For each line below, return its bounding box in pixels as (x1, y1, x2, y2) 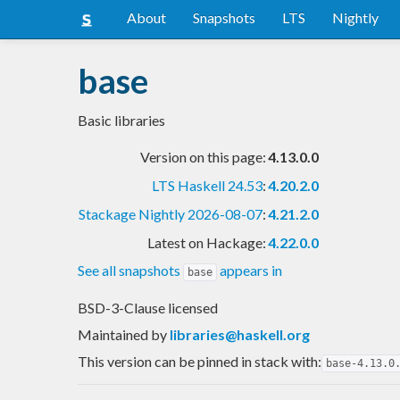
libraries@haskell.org (170, 325, 310, 343)
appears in (217, 261, 282, 279)
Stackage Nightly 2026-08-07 (79, 204, 262, 222)
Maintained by (78, 325, 170, 343)
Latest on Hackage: (147, 233, 266, 251)
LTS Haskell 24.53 (152, 176, 262, 194)
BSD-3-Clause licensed (78, 298, 218, 316)
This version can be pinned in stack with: (78, 352, 321, 370)
